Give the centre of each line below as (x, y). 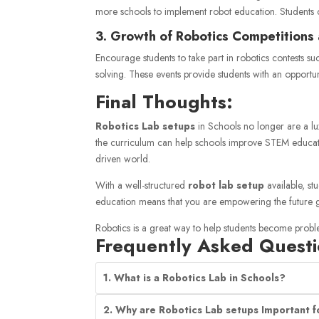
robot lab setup (226, 185)
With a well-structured (142, 185)
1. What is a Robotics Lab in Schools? (195, 277)
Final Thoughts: (164, 101)
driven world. (123, 158)
